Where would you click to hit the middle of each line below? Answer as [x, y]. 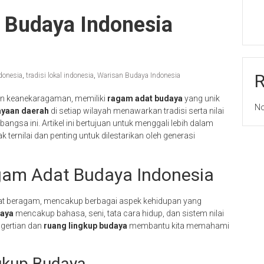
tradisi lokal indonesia [60, 75]
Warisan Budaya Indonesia [139, 75]
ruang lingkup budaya [85, 226]
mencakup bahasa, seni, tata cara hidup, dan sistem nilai [119, 213]
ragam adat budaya [145, 98]
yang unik [201, 98]
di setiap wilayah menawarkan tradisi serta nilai [136, 111]
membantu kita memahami [178, 226]
